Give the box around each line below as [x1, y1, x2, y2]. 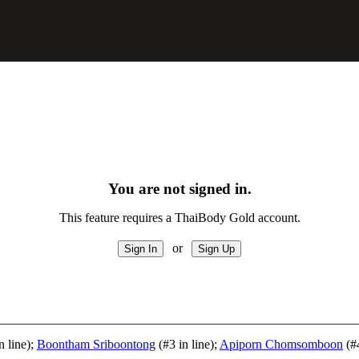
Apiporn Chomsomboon [220, 337, 343, 351]
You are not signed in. [107, 180, 252, 197]
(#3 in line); [155, 337, 220, 351]
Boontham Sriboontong [37, 337, 155, 351]
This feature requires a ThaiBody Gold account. [58, 211, 301, 224]
